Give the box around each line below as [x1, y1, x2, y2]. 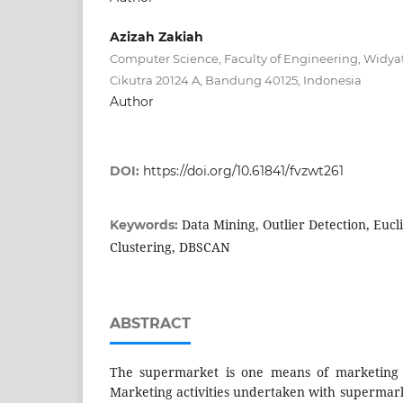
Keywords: [110, 216, 182, 233]
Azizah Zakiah [110, 28, 203, 45]
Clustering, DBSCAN [110, 237, 230, 255]
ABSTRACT [110, 314, 191, 332]
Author [110, 93, 154, 110]
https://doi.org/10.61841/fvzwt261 [143, 162, 344, 179]
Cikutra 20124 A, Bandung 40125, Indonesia [110, 72, 362, 87]
